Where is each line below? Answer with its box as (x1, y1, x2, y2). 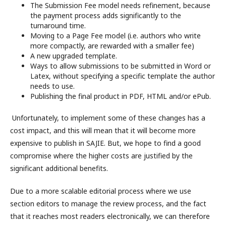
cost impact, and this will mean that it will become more (10, 125, 196, 135)
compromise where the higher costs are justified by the (10, 150, 193, 160)
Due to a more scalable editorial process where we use (10, 186, 191, 196)
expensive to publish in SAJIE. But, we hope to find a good (10, 138, 201, 148)
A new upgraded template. (30, 50, 117, 61)
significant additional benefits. (10, 163, 108, 173)
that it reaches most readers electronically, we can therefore (10, 211, 210, 221)
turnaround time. (30, 20, 86, 30)
